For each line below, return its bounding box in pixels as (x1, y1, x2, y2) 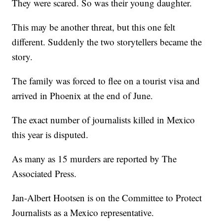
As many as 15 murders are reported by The (12, 152, 177, 165)
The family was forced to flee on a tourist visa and (12, 74, 200, 87)
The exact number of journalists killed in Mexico (12, 113, 195, 126)
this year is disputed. (12, 128, 89, 141)
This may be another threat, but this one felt (12, 20, 176, 33)
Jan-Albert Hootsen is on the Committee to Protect (12, 191, 202, 204)
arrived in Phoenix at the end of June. (12, 89, 153, 102)
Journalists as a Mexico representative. (12, 206, 154, 219)
